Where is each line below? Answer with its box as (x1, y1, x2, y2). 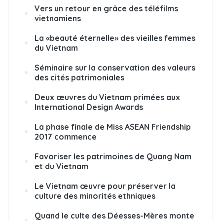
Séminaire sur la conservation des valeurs (35, 63, 195, 73)
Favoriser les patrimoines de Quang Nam (35, 151, 191, 161)
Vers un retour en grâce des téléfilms (35, 3, 178, 13)
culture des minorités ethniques (35, 191, 155, 201)
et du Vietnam (35, 161, 88, 171)
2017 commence (35, 132, 97, 142)
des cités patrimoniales (35, 73, 124, 82)
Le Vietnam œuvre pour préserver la (35, 181, 176, 191)
